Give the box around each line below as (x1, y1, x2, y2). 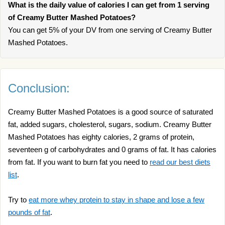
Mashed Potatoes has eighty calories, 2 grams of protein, (8, 133, 194, 141)
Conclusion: (8, 81, 70, 95)
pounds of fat (8, 208, 50, 216)
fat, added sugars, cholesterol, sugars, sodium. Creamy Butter (8, 120, 211, 129)
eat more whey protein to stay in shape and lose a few (29, 195, 204, 204)
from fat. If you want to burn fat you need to (8, 158, 150, 166)
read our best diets (150, 158, 210, 166)
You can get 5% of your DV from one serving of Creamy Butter (8, 26, 212, 34)
